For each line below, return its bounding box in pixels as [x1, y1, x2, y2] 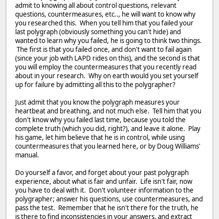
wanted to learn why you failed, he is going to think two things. [15, 36, 202, 45]
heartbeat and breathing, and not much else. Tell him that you [15, 107, 201, 116]
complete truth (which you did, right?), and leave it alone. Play [15, 124, 200, 133]
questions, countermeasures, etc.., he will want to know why [15, 10, 196, 19]
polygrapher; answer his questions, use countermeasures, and [15, 195, 203, 204]
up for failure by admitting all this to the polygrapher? [15, 80, 178, 89]
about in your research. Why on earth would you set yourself [15, 71, 198, 81]
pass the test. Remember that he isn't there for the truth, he [15, 203, 198, 213]
